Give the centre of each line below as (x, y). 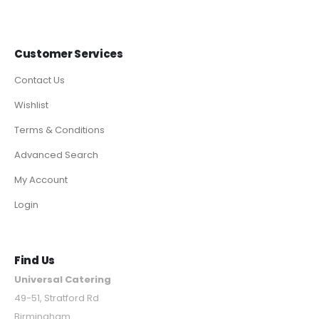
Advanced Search (56, 155)
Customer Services (69, 53)
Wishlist (31, 105)
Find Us (35, 261)
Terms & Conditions (59, 130)
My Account (41, 180)
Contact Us (40, 80)
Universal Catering (63, 279)
